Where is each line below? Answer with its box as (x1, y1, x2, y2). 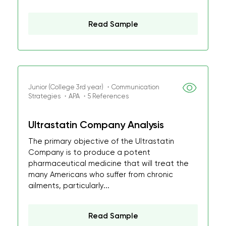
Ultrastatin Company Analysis (28, 119, 164, 131)
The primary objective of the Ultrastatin (28, 137, 174, 146)
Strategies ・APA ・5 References (28, 92, 129, 100)
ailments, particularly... (28, 181, 109, 190)
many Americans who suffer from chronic (28, 170, 173, 179)
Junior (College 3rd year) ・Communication (28, 83, 159, 91)
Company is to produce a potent (28, 148, 150, 157)
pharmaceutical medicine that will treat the (28, 159, 189, 168)
